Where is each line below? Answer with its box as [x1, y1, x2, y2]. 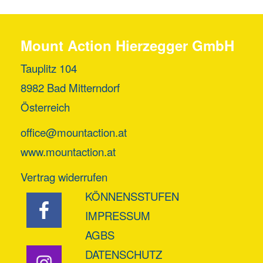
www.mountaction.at [21, 143, 116, 159]
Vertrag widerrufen [21, 168, 107, 184]
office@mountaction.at [21, 124, 127, 140]
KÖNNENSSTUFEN [85, 188, 179, 204]
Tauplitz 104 [21, 60, 77, 76]
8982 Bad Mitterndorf [21, 79, 120, 95]
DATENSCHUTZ [85, 246, 162, 262]
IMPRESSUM [85, 207, 150, 223]
